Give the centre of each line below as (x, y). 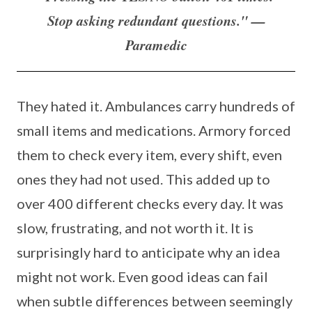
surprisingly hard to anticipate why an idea (148, 252)
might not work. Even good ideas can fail (142, 277)
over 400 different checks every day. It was (150, 204)
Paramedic (156, 45)
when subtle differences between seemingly (155, 301)
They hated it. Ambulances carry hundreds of (156, 106)
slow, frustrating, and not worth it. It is (135, 228)
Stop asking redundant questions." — (156, 21)
